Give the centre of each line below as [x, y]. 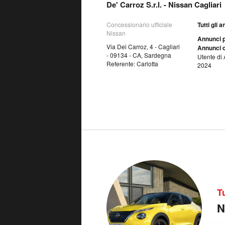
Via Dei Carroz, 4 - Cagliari [143, 46]
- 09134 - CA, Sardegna [139, 55]
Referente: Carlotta [132, 63]
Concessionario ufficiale [139, 24]
